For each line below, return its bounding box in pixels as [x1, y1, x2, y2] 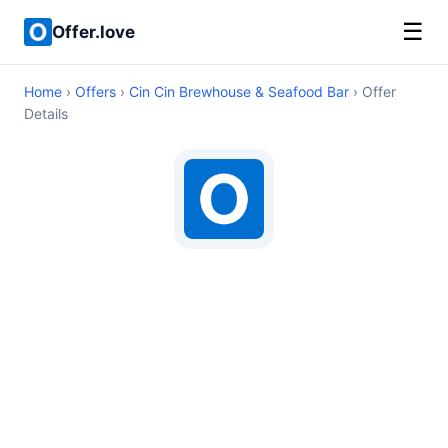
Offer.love [52, 21, 135, 42]
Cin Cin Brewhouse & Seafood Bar [129, 83, 349, 100]
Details [24, 105, 68, 122]
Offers [75, 83, 116, 100]
